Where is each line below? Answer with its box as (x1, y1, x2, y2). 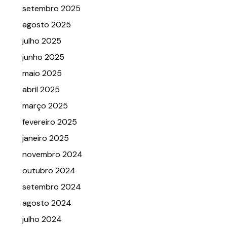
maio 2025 (22, 68, 62, 79)
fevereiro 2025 (22, 117, 77, 128)
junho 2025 (22, 52, 64, 63)
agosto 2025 (22, 19, 71, 30)
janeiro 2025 (22, 133, 69, 144)
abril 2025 (22, 84, 60, 95)
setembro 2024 (22, 181, 81, 193)
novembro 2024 (22, 149, 83, 160)
